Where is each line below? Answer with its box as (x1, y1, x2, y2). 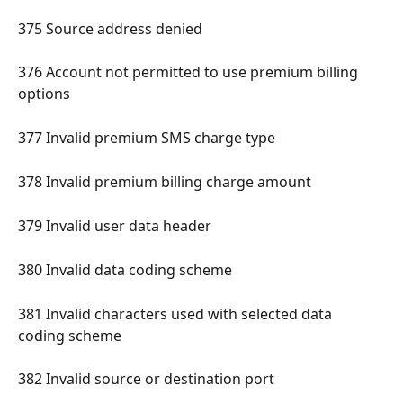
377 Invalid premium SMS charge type (18, 127, 279, 148)
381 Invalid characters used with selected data (18, 303, 336, 324)
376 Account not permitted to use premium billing (18, 62, 362, 83)
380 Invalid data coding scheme (18, 259, 236, 280)
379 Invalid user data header (18, 215, 215, 236)
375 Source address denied (18, 18, 206, 39)
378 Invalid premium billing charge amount (18, 171, 315, 192)
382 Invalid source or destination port (18, 369, 278, 390)
